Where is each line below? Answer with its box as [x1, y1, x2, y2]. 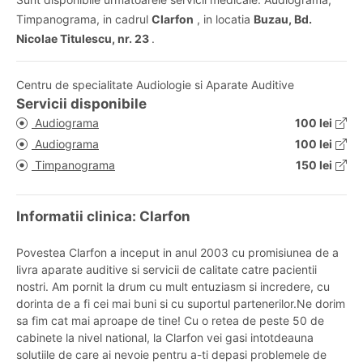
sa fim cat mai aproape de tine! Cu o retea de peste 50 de [16, 314, 324, 327]
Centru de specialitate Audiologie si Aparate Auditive [16, 78, 294, 92]
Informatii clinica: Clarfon [16, 208, 190, 224]
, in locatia [194, 12, 254, 26]
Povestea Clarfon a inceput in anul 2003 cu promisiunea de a [16, 246, 339, 259]
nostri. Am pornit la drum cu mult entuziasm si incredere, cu [16, 280, 330, 293]
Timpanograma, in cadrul [16, 12, 152, 26]
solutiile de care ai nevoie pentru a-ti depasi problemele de [16, 348, 327, 361]
